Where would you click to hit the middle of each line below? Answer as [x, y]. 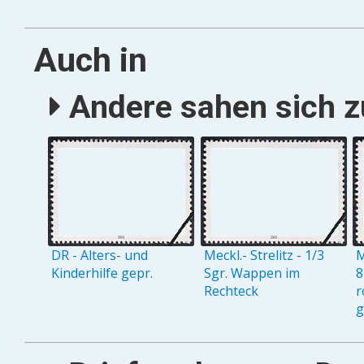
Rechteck [231, 291]
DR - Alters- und [100, 256]
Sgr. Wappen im [251, 273]
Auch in [90, 60]
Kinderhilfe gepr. [102, 273]
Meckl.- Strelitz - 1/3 [264, 256]
